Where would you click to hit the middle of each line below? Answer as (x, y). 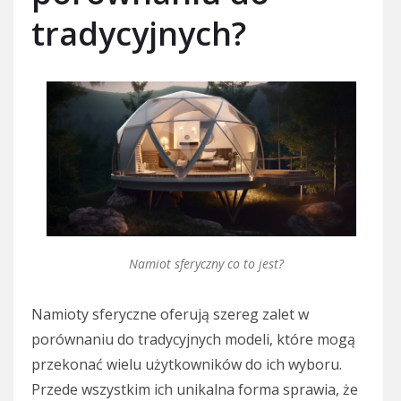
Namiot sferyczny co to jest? (206, 263)
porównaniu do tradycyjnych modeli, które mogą (193, 339)
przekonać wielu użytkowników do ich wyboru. (187, 364)
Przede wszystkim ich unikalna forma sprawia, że (195, 389)
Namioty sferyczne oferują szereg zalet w (170, 314)
